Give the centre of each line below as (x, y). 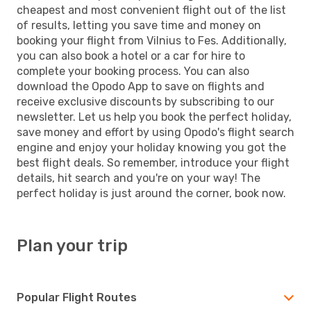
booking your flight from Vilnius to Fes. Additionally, (152, 40)
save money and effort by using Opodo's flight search (155, 132)
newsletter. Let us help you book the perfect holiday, (154, 117)
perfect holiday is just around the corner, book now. (151, 193)
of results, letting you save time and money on (139, 25)
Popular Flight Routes (77, 297)
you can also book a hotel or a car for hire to (131, 56)
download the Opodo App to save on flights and (141, 86)
